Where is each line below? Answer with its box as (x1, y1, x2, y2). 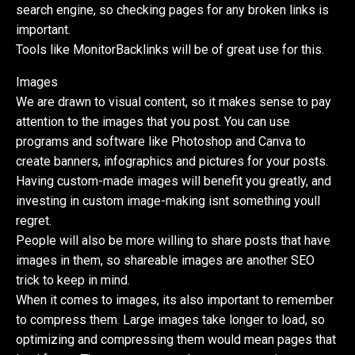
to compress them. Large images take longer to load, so (16, 311, 326, 327)
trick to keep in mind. (16, 272, 131, 288)
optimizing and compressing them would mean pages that (16, 331, 337, 347)
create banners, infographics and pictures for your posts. (16, 153, 329, 169)
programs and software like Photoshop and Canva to (16, 133, 307, 149)
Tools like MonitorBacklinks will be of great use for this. (16, 41, 325, 57)
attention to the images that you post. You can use (16, 113, 291, 129)
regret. (16, 212, 52, 228)
